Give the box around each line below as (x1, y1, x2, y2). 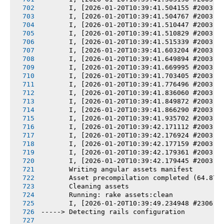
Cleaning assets (41, 182, 129, 190)
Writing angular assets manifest (41, 165, 193, 173)
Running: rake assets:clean (41, 190, 173, 198)
